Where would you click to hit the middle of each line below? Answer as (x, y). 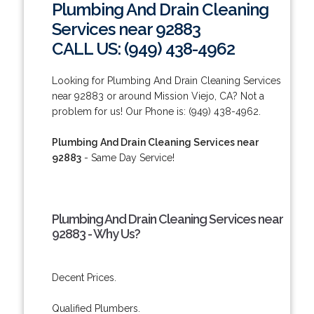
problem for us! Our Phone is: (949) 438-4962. (156, 111)
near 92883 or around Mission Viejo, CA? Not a (158, 96)
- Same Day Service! (128, 157)
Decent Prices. (84, 277)
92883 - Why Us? (96, 233)
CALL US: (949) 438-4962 (143, 48)
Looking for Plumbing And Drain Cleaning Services (166, 80)
